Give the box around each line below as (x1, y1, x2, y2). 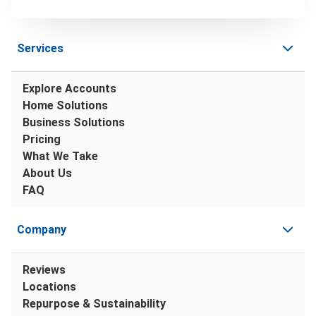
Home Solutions (23, 98, 108, 112)
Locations (23, 279, 76, 293)
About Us (23, 166, 72, 180)
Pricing (23, 132, 61, 146)
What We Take (23, 149, 98, 163)
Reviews (23, 262, 66, 276)
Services (17, 41, 63, 55)
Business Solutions (23, 115, 125, 129)
